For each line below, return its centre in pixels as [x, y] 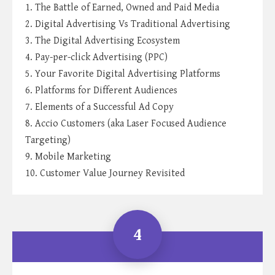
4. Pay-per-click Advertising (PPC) [96, 58]
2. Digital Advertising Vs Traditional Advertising [128, 25]
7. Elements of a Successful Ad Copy [99, 107]
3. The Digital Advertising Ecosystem [103, 41]
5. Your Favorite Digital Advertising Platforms [123, 74]
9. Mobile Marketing [68, 157]
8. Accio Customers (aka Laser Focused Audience [126, 124]
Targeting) [48, 141]
